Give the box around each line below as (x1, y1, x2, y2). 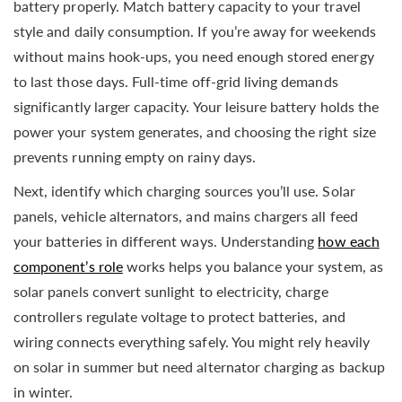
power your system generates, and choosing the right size (13, 122, 376, 140)
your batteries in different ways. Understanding (13, 232, 319, 249)
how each (318, 232, 380, 249)
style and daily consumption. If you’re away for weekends (13, 22, 376, 39)
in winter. (13, 382, 74, 400)
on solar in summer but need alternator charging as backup (13, 357, 385, 375)
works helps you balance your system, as (122, 257, 383, 275)
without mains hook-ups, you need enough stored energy (13, 47, 374, 65)
